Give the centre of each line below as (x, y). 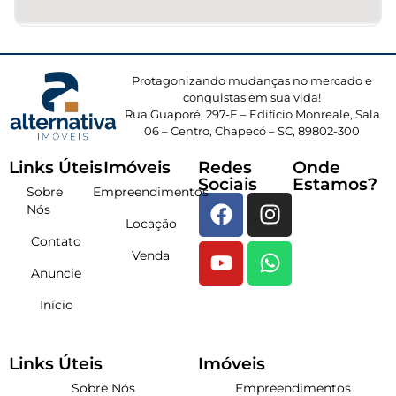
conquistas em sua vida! (252, 97)
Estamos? (335, 184)
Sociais (228, 184)
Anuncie (56, 273)
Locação (151, 223)
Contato (56, 241)
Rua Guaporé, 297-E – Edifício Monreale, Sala (252, 114)
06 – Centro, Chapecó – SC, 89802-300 (252, 130)
